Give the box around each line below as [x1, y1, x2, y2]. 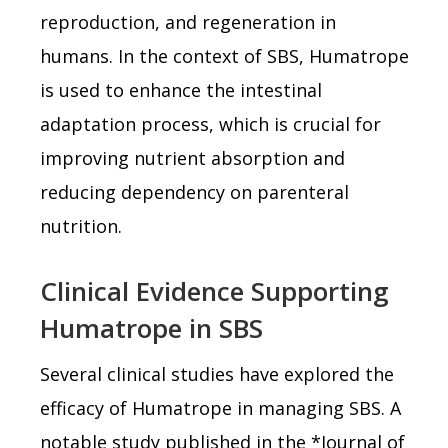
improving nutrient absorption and [40, 145, 345, 170]
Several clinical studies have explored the [40, 361, 394, 386]
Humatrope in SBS [40, 309, 263, 346]
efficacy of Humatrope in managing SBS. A [40, 395, 401, 420]
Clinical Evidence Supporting [40, 272, 389, 309]
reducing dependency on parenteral [40, 179, 349, 204]
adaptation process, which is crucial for [40, 111, 381, 136]
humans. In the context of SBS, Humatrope [40, 43, 409, 68]
